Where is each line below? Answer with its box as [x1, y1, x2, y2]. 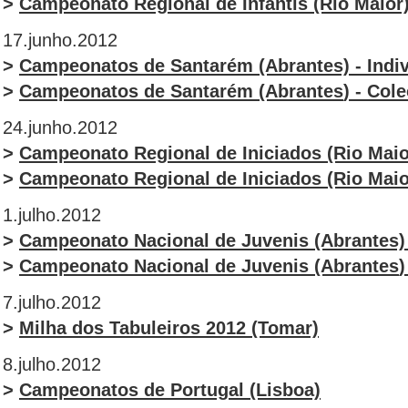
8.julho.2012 [3, 354, 101, 374]
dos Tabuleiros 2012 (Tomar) [66, 318, 319, 338]
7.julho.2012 [3, 292, 101, 312]
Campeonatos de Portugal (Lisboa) [19, 380, 321, 400]
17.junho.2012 [3, 30, 117, 50]
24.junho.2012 [3, 117, 117, 138]
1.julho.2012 [3, 205, 101, 225]
